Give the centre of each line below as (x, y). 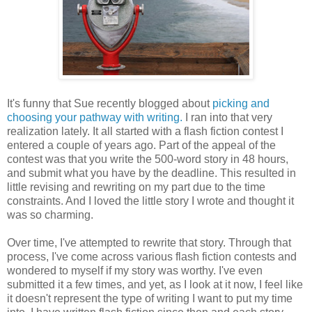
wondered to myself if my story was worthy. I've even (135, 271)
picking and (241, 104)
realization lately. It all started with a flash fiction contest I (145, 132)
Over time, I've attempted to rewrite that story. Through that (149, 243)
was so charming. (50, 215)
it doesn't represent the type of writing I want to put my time (150, 299)
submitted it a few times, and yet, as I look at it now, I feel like (155, 285)
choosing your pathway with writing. (95, 118)
